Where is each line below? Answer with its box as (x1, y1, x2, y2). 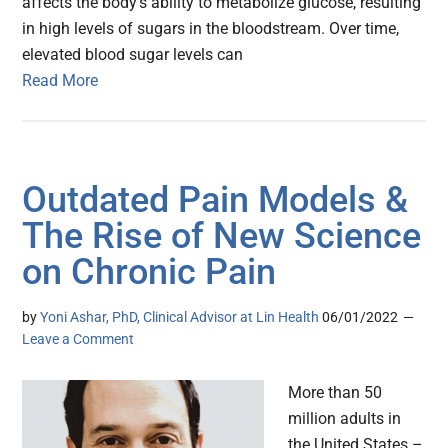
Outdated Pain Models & (22, 179, 409, 222)
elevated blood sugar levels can (22, 45, 244, 65)
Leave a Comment (22, 331, 135, 348)
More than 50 (288, 383, 383, 403)
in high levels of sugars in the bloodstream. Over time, (22, 19, 400, 39)
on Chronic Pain (22, 251, 277, 294)
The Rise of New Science (22, 215, 422, 258)
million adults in (288, 409, 402, 429)
